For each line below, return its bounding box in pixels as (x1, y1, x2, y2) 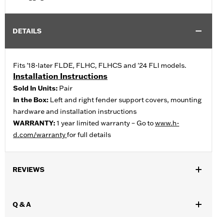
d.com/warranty (13, 130, 67, 139)
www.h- (155, 119, 179, 128)
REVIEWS (13, 165, 45, 174)
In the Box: (13, 95, 50, 105)
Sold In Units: (13, 84, 59, 93)
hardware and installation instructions (13, 107, 137, 116)
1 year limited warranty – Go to (57, 119, 155, 128)
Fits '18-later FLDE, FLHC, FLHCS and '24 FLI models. (13, 61, 186, 70)
